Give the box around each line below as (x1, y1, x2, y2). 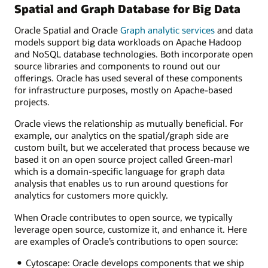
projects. (14, 96, 50, 108)
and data (215, 24, 253, 36)
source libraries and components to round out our (14, 60, 221, 72)
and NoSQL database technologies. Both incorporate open (14, 48, 253, 60)
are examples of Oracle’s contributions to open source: (14, 234, 238, 247)
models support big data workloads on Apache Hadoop (14, 36, 242, 48)
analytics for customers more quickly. (14, 189, 168, 202)
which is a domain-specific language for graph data (14, 165, 225, 178)
